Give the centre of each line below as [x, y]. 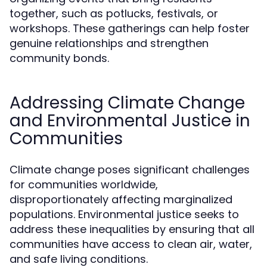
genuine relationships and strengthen [109, 43]
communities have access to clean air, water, [131, 244]
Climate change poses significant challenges [130, 170]
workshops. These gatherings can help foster [130, 28]
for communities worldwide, [84, 184]
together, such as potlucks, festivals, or [114, 13]
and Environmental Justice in [130, 121]
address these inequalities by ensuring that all [132, 229]
